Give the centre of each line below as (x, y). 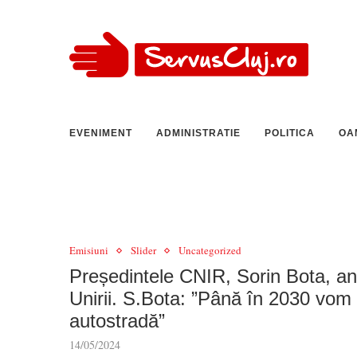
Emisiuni (89, 250)
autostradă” (117, 321)
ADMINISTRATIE (198, 133)
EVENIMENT (101, 133)
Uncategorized (210, 250)
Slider (143, 250)
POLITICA (290, 133)
